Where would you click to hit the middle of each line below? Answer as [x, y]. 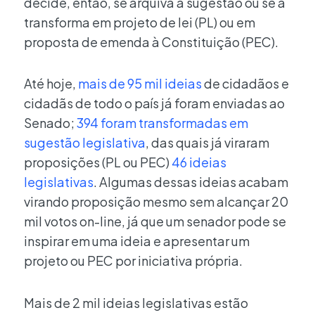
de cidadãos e [245, 84]
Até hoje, [51, 84]
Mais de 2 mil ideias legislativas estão [136, 302]
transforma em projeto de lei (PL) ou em [140, 22]
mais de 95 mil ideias [140, 84]
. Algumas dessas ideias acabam [191, 182]
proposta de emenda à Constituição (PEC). [151, 41]
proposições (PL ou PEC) [98, 162]
